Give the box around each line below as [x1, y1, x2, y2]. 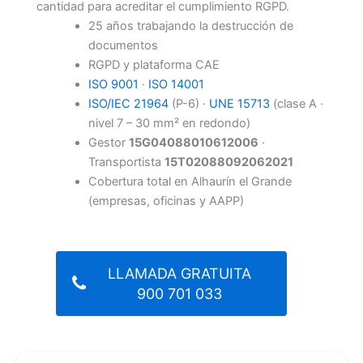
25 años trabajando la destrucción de [88, 18, 293, 33]
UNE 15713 [208, 96, 270, 111]
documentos [88, 37, 158, 53]
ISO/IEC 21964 [88, 96, 169, 111]
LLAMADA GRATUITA [108, 264, 251, 282]
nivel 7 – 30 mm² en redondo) [88, 115, 250, 130]
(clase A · [269, 96, 323, 111]
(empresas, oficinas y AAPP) [88, 193, 244, 208]
